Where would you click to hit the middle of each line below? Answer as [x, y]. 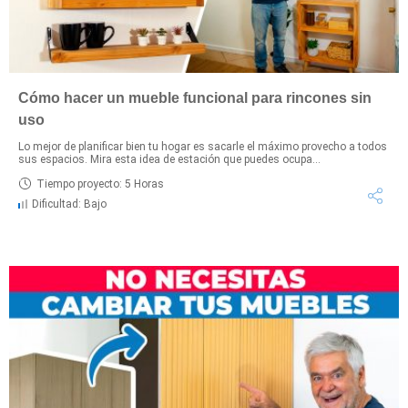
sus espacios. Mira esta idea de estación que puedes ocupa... [169, 160]
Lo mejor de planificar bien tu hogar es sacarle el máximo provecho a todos [203, 147]
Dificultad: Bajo [69, 204]
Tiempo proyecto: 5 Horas [100, 184]
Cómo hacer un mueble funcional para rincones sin [195, 98]
